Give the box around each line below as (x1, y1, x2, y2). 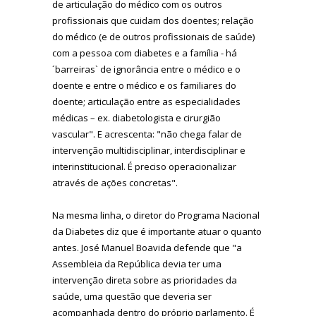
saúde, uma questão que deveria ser (52, 289, 212, 303)
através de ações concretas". (52, 176, 178, 189)
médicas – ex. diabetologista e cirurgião (52, 111, 221, 124)
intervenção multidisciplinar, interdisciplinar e (52, 143, 245, 157)
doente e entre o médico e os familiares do (52, 78, 236, 92)
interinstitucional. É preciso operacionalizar (52, 159, 236, 173)
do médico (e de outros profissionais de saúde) (52, 30, 255, 43)
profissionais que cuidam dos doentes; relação (52, 13, 254, 27)
